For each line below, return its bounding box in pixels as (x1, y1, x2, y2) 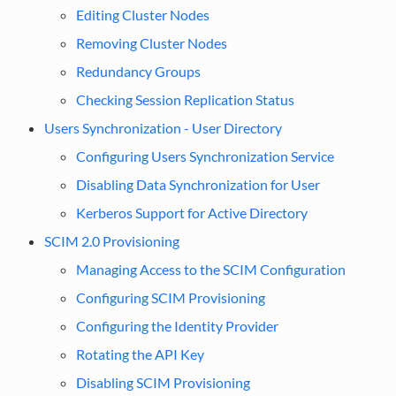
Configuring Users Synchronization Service (75, 147, 334, 164)
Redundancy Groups (75, 62, 201, 80)
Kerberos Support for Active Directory (75, 203, 308, 221)
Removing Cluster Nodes (75, 34, 227, 51)
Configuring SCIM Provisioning (75, 288, 265, 306)
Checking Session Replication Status (75, 90, 294, 108)
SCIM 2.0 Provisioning (43, 232, 179, 249)
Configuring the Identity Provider (75, 316, 278, 334)
